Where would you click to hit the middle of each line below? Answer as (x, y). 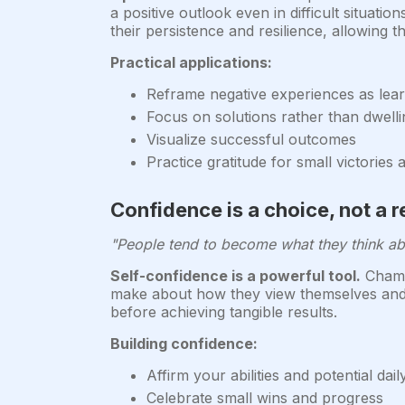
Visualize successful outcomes (251, 140)
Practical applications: (191, 63)
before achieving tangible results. (224, 312)
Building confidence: (184, 344)
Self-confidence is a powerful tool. (235, 276)
